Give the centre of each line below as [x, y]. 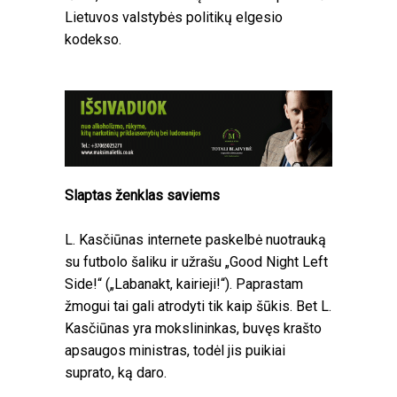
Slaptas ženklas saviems [142, 195]
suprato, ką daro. [116, 372]
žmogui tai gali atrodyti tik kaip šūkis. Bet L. [198, 306]
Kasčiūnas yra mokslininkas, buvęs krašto [193, 328]
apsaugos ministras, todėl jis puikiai [175, 350]
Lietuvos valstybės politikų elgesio [174, 18]
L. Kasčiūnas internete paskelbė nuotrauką [195, 239]
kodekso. [93, 40]
